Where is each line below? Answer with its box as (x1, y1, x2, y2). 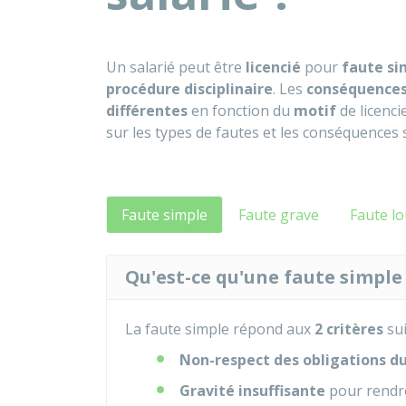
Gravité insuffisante (179, 381, 325, 401)
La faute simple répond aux (125, 319, 314, 339)
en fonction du (188, 101, 294, 121)
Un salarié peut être (106, 57, 246, 77)
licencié (246, 57, 301, 77)
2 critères (314, 319, 383, 339)
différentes (106, 101, 188, 121)
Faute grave (238, 205, 319, 225)
